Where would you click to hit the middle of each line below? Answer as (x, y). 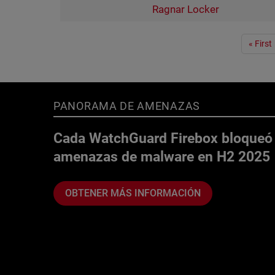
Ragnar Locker (185, 9)
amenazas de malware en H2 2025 (162, 157)
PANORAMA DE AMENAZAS (127, 106)
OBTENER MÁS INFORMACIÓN (133, 193)
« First (260, 44)
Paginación (89, 41)
